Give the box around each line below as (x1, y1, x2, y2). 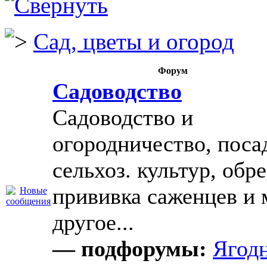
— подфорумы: (52, 236, 207, 261)
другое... (52, 210, 134, 235)
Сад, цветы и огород (33, 29, 234, 54)
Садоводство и (52, 105, 193, 130)
